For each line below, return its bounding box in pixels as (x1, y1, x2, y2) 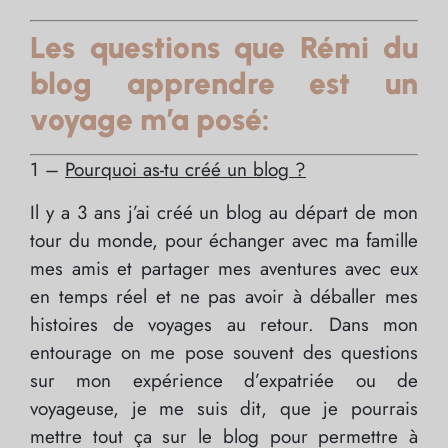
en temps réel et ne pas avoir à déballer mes (30, 282, 418, 310)
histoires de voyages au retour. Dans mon (30, 310, 418, 338)
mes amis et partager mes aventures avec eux (30, 254, 418, 282)
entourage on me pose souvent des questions (30, 338, 418, 366)
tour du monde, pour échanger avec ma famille (30, 226, 418, 254)
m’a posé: (133, 101, 270, 139)
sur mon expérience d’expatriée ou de (30, 366, 418, 394)
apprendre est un (126, 65, 419, 103)
